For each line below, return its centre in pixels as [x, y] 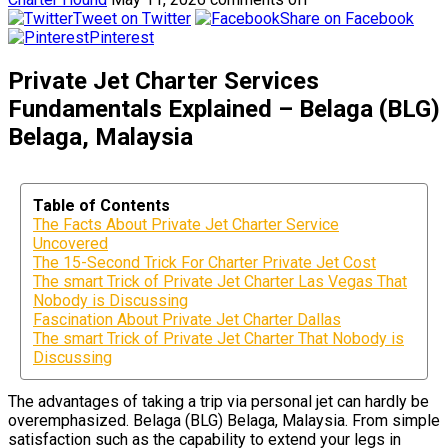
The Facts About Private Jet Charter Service [186, 224]
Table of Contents [101, 205]
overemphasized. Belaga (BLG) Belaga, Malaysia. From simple [224, 420]
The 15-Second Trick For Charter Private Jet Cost [204, 262]
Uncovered [70, 243]
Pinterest [121, 37]
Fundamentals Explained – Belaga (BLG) [224, 108]
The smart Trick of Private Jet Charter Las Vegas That [220, 281]
